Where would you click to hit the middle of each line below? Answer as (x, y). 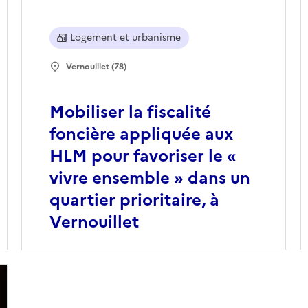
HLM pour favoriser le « (143, 156)
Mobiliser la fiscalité (130, 112)
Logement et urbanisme (125, 38)
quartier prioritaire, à (134, 200)
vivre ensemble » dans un (150, 178)
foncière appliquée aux (141, 134)
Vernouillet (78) (96, 67)
